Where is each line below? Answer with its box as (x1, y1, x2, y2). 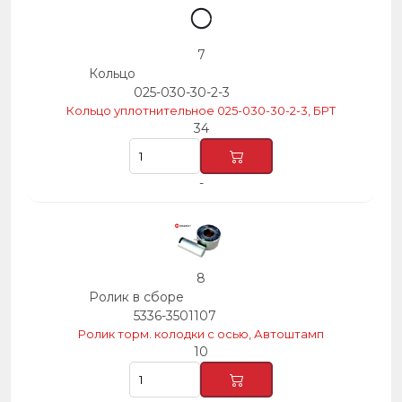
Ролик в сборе (89, 289, 184, 305)
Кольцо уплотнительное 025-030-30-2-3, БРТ (66, 103, 336, 118)
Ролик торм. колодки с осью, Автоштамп (78, 327, 324, 341)
